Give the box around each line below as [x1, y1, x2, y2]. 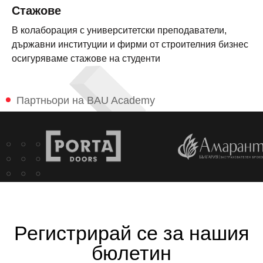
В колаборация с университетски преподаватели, [12, 25, 227, 35]
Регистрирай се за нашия [14, 222, 249, 244]
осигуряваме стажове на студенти [12, 53, 160, 63]
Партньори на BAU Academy [16, 95, 155, 106]
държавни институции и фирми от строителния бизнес [12, 39, 248, 49]
